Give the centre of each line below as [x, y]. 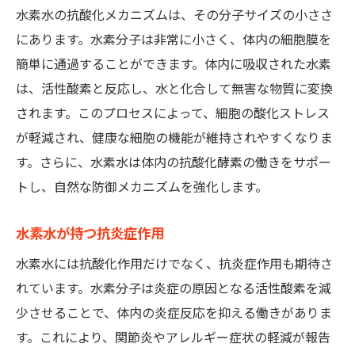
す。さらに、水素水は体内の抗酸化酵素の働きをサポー [174, 163]
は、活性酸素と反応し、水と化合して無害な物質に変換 [174, 89]
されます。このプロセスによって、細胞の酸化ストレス [173, 114]
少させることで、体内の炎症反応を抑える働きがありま [174, 313]
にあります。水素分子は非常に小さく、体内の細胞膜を [174, 40]
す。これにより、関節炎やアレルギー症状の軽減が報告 [173, 338]
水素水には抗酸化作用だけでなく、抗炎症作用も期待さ [174, 264]
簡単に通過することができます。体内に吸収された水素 [174, 65]
